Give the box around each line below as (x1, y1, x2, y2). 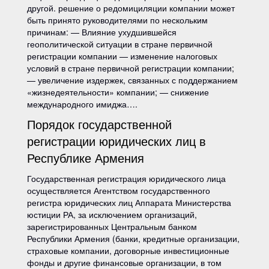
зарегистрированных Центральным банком (27, 220, 197, 232)
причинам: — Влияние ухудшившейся (27, 26, 177, 38)
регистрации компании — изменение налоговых (27, 50, 217, 62)
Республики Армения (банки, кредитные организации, (27, 232, 240, 244)
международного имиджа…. (27, 98, 138, 110)
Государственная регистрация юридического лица (27, 172, 226, 184)
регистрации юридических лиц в (27, 132, 206, 150)
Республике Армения (27, 149, 144, 166)
